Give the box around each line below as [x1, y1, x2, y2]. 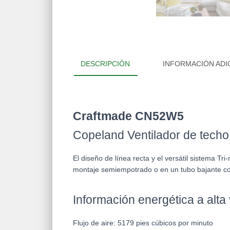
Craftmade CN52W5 [73, 109, 184, 123]
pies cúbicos [136, 219, 178, 227]
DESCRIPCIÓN [81, 60, 130, 68]
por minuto [178, 219, 213, 227]
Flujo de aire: [73, 219, 118, 227]
